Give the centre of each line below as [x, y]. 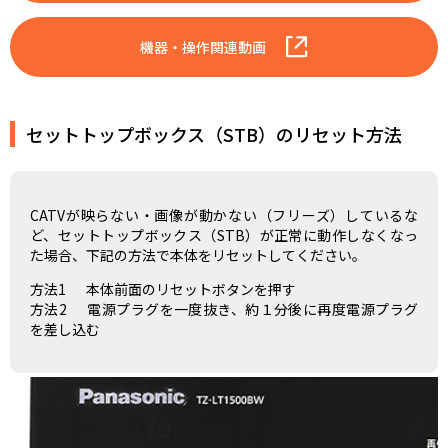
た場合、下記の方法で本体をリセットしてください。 [198, 254]
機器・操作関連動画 [203, 46]
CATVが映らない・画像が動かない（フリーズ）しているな [224, 214]
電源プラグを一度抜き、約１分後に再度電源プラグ [252, 308]
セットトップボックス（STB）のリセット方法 [214, 133]
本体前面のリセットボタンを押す [191, 288]
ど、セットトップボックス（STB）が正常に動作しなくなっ [224, 234]
